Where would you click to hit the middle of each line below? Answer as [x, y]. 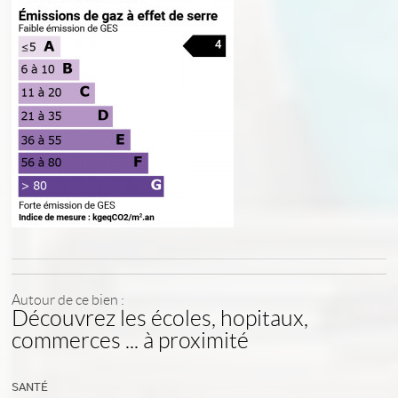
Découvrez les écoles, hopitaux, [160, 318]
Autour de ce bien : [68, 300]
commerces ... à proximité [131, 341]
